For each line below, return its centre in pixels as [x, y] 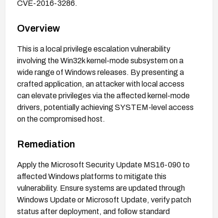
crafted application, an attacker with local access [101, 84]
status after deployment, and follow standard [93, 211]
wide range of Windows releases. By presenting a [100, 72]
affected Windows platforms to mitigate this [92, 176]
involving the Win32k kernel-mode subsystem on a [100, 60]
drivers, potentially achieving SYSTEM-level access [105, 107]
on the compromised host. [61, 119]
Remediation [46, 144]
